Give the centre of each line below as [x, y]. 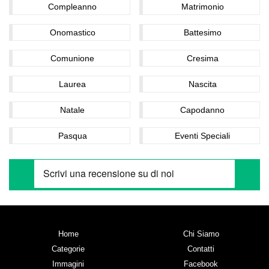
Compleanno [73, 6]
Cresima [202, 58]
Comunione [73, 58]
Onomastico [72, 32]
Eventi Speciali [203, 135]
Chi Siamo [201, 234]
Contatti [201, 249]
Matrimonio [202, 6]
